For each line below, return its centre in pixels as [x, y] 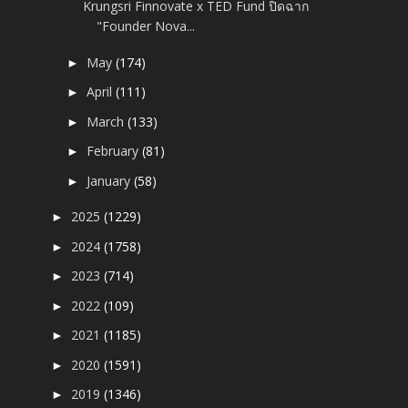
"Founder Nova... [146, 26]
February [115, 151]
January [111, 180]
